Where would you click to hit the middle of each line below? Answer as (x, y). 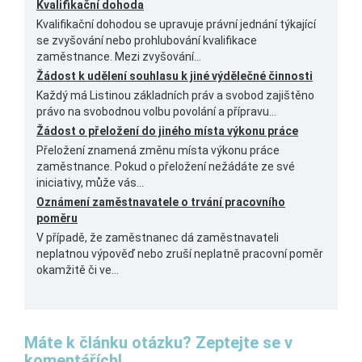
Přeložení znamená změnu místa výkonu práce (158, 150)
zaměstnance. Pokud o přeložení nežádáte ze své (166, 166)
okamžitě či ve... (78, 270)
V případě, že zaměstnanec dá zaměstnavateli (158, 238)
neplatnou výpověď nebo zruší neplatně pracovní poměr (180, 254)
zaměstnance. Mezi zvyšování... (119, 57)
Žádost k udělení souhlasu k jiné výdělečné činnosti (175, 76)
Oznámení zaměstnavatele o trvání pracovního (161, 202)
